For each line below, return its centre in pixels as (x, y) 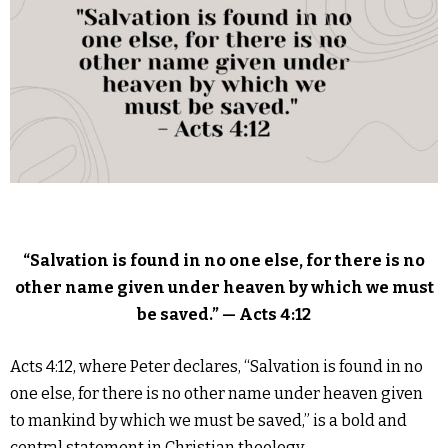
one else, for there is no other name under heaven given (216, 393)
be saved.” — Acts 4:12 (224, 314)
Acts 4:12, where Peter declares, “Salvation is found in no (216, 366)
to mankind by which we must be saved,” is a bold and (208, 420)
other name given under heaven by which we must (224, 287)
